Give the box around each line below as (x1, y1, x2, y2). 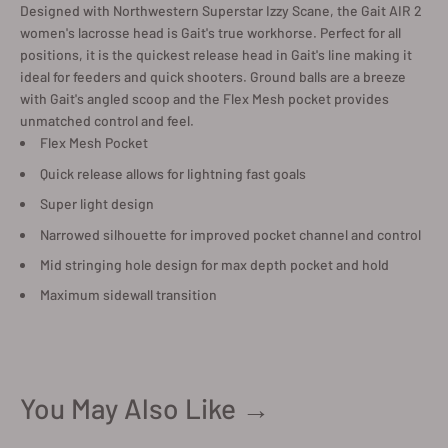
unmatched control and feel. (20, 112, 194, 130)
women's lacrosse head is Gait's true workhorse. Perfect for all (20, 24, 401, 42)
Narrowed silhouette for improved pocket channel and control (40, 225, 421, 243)
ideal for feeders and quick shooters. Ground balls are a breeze (20, 68, 406, 86)
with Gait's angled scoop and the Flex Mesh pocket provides (20, 90, 389, 108)
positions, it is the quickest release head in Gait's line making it (20, 46, 412, 64)
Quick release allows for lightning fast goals (40, 164, 306, 182)
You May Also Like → (20, 391, 270, 426)
